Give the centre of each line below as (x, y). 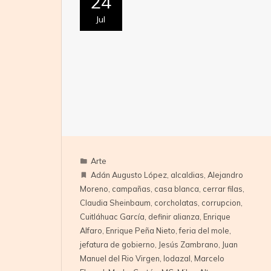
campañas (131, 189)
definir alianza (174, 217)
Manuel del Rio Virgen (119, 259)
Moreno (94, 189)
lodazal (177, 259)
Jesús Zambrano (188, 245)
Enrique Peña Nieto (140, 231)
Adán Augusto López (129, 175)
